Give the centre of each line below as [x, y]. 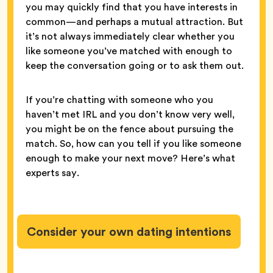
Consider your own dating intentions [129, 231]
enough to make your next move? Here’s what [130, 158]
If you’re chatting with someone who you [119, 99]
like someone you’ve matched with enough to [129, 51]
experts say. [54, 172]
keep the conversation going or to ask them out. [136, 65]
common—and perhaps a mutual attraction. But [134, 21]
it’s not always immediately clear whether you [130, 36]
